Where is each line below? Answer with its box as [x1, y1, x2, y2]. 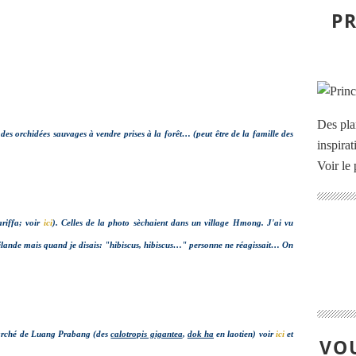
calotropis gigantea [110, 330, 183, 339]
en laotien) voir [214, 330, 276, 339]
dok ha [187, 330, 215, 339]
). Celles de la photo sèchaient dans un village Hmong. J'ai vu [52, 219, 294, 227]
